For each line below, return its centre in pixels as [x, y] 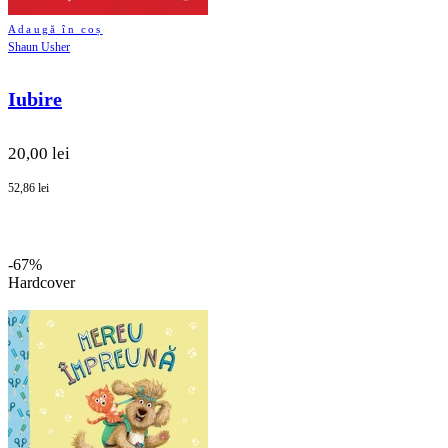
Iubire [35, 99]
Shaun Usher [39, 47]
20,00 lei [39, 153]
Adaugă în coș [55, 29]
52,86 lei [28, 187]
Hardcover [41, 282]
